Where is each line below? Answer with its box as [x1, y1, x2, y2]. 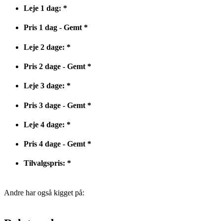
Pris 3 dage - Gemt [24, 101, 85, 110]
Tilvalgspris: [24, 159, 65, 168]
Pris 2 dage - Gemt [24, 62, 85, 71]
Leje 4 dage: [24, 120, 65, 129]
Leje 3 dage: [24, 81, 67, 90]
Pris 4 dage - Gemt [24, 140, 85, 148]
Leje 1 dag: [24, 4, 61, 13]
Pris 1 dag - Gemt [24, 23, 82, 32]
